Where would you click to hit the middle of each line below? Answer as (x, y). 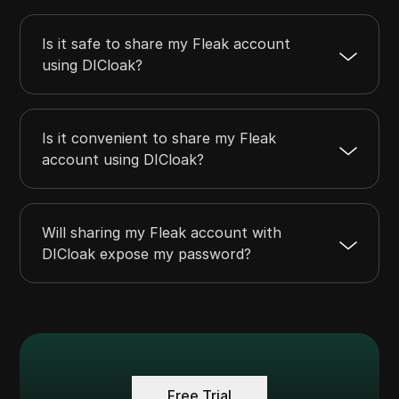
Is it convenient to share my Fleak (159, 138)
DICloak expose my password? (147, 253)
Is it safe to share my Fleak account (167, 43)
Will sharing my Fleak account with (162, 232)
